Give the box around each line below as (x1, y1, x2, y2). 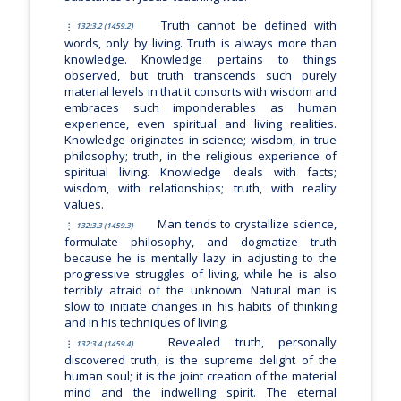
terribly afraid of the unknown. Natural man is (64, 282, 337, 299)
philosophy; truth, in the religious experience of (64, 147, 337, 164)
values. (64, 195, 104, 212)
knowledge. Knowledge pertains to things (64, 50, 337, 67)
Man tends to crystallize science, (153, 216, 337, 233)
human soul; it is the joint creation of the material (64, 368, 337, 385)
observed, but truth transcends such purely (64, 66, 337, 83)
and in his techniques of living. (64, 314, 228, 331)
